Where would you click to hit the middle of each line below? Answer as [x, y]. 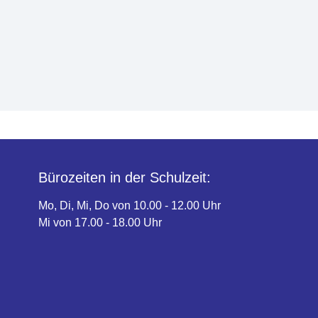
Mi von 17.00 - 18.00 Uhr [100, 223]
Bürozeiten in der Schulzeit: [125, 177]
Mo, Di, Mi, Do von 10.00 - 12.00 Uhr [130, 205]
